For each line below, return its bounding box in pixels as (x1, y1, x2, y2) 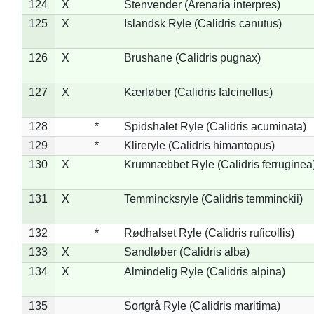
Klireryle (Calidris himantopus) (123, 139, 275, 151)
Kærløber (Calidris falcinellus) (123, 86, 273, 98)
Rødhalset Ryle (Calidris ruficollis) (123, 226, 294, 239)
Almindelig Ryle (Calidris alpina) (123, 265, 285, 278)
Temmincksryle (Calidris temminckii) (123, 192, 303, 205)
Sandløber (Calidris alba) (123, 245, 250, 258)
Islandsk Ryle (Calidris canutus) (123, 17, 282, 29)
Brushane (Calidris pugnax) (123, 51, 261, 64)
